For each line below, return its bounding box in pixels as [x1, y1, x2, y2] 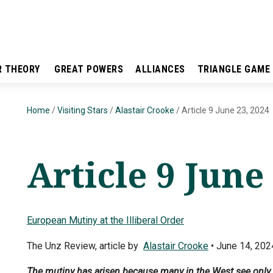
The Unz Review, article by [27, 239, 143, 252]
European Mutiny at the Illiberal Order [27, 214, 184, 226]
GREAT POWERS [54, 63, 123, 75]
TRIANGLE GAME [197, 63, 270, 75]
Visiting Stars [57, 105, 108, 115]
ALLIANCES [135, 63, 185, 75]
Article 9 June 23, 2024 [182, 105, 269, 115]
